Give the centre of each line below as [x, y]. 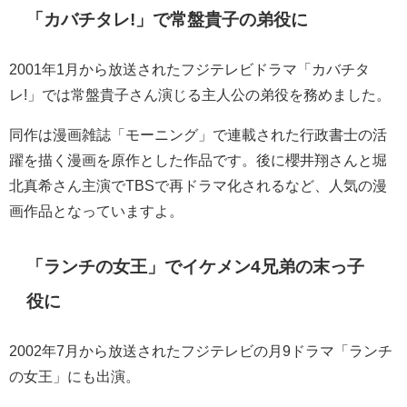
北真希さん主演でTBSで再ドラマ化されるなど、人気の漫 [198, 186]
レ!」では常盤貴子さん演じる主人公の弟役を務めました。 [200, 95]
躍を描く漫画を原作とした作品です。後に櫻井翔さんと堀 [198, 160]
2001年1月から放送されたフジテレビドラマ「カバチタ [189, 69]
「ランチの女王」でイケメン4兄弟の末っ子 [196, 266]
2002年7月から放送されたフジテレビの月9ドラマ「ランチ [201, 351]
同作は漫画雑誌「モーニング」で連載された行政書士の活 [198, 135]
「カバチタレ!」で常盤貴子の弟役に [168, 20]
